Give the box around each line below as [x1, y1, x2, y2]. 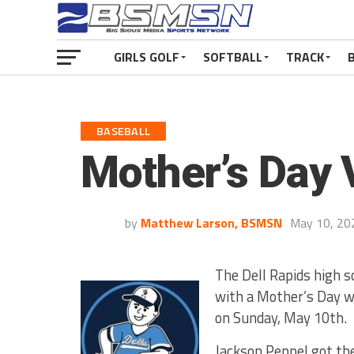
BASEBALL [96, 122, 151, 140]
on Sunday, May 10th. [215, 307, 347, 329]
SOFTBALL [203, 47, 262, 66]
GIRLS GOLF [114, 47, 179, 66]
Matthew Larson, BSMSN [141, 213, 282, 232]
